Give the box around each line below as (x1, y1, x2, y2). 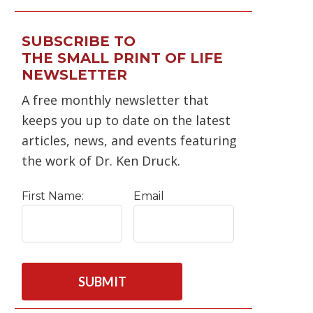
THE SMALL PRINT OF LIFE (22, 50, 223, 66)
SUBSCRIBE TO (22, 33, 136, 50)
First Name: (22, 189, 84, 203)
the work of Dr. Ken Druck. (22, 152, 180, 169)
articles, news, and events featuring (22, 132, 237, 149)
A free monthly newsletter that (22, 92, 209, 108)
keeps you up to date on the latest (22, 112, 231, 129)
